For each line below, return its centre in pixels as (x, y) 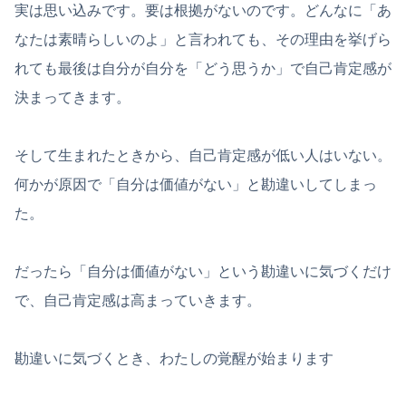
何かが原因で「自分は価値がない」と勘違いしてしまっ (196, 185)
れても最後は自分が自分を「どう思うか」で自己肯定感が (203, 69)
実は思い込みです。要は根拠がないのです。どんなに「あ (203, 11)
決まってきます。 (72, 98)
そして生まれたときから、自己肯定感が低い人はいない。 (203, 156)
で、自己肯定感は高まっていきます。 (138, 301)
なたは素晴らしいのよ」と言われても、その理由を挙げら (203, 40)
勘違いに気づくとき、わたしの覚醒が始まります (174, 359)
